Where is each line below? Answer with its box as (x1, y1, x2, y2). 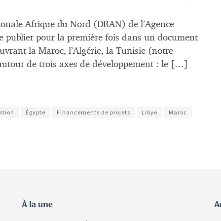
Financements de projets (57, 109, 130, 116)
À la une (22, 199, 53, 210)
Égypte (26, 109, 45, 116)
